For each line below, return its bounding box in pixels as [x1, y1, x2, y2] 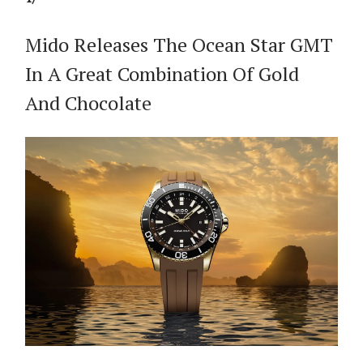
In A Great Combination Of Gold [25, 61, 299, 87]
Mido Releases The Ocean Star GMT [25, 32, 333, 58]
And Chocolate [25, 90, 152, 116]
